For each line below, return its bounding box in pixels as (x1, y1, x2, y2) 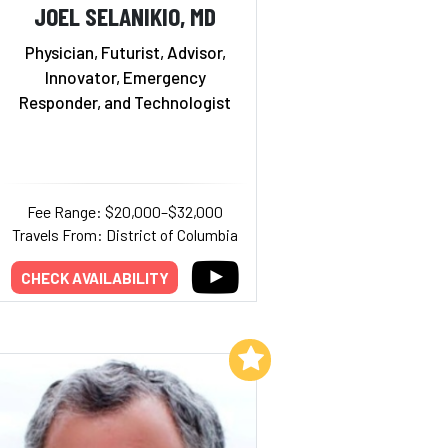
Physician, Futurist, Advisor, (24, 41, 226, 62)
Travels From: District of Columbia (12, 224, 239, 244)
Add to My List (125, 349, 226, 367)
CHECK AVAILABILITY (20, 268, 169, 287)
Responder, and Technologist (19, 91, 232, 112)
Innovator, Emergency (44, 66, 206, 87)
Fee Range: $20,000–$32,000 (27, 201, 224, 221)
